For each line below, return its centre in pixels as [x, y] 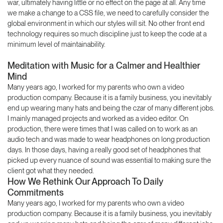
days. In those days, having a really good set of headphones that [104, 150]
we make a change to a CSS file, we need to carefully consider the [108, 13]
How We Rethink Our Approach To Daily [85, 181]
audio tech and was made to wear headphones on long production [109, 139]
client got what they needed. [51, 170]
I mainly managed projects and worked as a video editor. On [98, 118]
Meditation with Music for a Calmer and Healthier [104, 65]
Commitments [36, 192]
